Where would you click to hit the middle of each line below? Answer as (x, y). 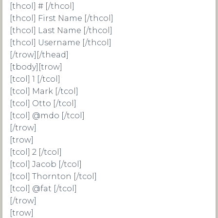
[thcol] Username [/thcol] (61, 43)
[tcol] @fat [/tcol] (43, 189)
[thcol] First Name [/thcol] (62, 18)
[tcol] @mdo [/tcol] (47, 116)
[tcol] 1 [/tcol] (35, 79)
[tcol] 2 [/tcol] (36, 152)
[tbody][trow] (36, 67)
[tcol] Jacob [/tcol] (46, 164)
